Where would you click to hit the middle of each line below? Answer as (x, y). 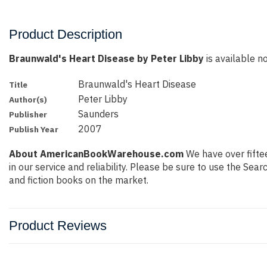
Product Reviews (58, 226)
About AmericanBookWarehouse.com (96, 154)
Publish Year (34, 129)
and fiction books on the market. (79, 180)
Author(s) (28, 100)
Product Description (66, 34)
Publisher (28, 114)
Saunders (99, 114)
